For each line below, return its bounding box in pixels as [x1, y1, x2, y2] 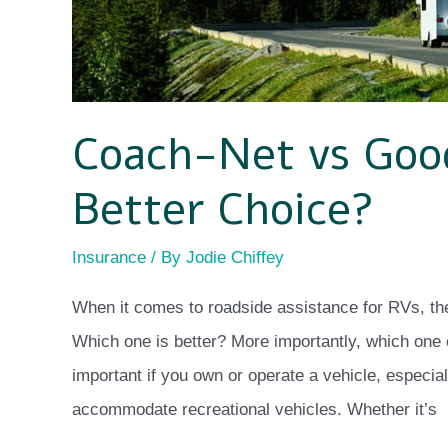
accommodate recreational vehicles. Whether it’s [72, 399, 437, 419]
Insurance [72, 248, 146, 268]
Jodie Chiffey [186, 248, 284, 268]
